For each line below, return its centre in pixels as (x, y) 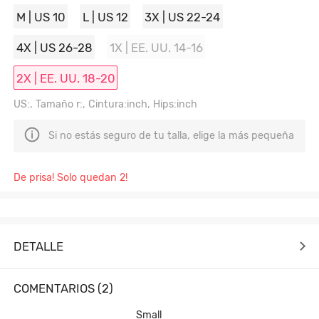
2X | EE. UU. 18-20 (66, 78)
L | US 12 (105, 17)
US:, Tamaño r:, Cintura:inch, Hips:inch (106, 105)
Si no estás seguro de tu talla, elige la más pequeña (172, 136)
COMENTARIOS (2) (64, 289)
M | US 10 (41, 17)
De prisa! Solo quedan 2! (71, 177)
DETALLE (39, 246)
